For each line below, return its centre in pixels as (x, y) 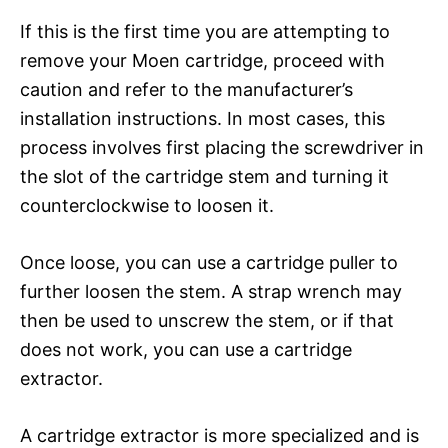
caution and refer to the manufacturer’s (186, 89)
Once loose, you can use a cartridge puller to (209, 262)
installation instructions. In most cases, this (202, 118)
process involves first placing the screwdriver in (222, 147)
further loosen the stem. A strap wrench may (211, 291)
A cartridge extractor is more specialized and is (219, 435)
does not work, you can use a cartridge (186, 349)
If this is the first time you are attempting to (205, 31)
